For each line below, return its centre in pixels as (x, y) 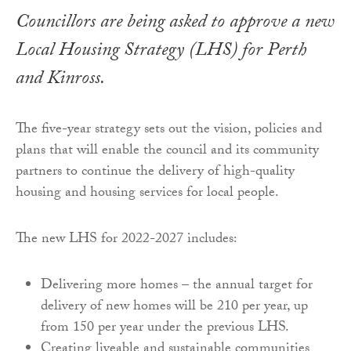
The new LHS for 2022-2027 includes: (127, 240)
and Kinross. (60, 80)
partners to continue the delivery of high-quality (155, 172)
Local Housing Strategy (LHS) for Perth (161, 52)
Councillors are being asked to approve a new (175, 24)
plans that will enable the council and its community (167, 151)
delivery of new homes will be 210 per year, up (174, 307)
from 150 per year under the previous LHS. (165, 328)
